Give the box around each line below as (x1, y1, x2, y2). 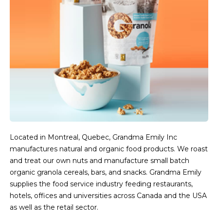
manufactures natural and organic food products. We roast (10, 145, 208, 153)
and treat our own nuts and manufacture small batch (10, 156, 189, 165)
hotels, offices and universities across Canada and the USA (10, 191, 207, 200)
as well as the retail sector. (10, 203, 98, 212)
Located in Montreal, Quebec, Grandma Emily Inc (10, 133, 177, 142)
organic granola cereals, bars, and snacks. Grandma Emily (10, 168, 201, 177)
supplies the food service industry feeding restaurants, (10, 180, 193, 188)
